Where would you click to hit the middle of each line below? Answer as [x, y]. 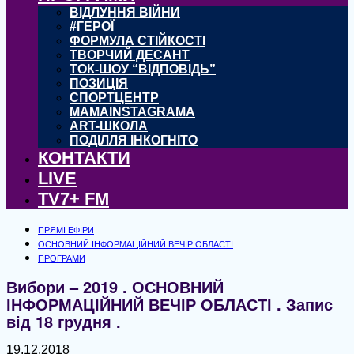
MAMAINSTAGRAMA [132, 112]
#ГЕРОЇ [92, 26]
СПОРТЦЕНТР [114, 98]
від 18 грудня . [64, 321]
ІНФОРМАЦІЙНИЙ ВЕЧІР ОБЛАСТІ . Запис [169, 303]
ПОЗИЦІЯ [99, 83]
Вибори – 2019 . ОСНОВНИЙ [115, 286]
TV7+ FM [73, 199]
